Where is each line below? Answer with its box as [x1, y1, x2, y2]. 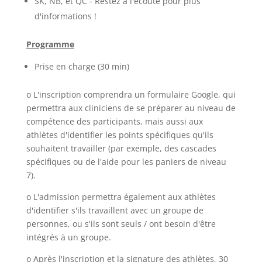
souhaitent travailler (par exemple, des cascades [26, 143, 216, 154]
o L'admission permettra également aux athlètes [26, 191, 216, 202]
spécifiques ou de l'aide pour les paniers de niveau [26, 156, 226, 167]
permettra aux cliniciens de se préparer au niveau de [26, 102, 236, 113]
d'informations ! [34, 11, 96, 22]
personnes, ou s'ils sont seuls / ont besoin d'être [26, 218, 216, 229]
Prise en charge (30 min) [34, 61, 129, 72]
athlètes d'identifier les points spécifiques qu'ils [26, 129, 213, 140]
